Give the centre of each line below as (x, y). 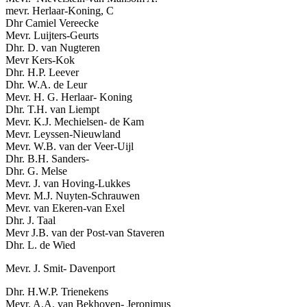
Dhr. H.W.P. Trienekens (57, 291)
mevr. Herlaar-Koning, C (60, 10)
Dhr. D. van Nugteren (53, 47)
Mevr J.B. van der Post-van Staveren (85, 232)
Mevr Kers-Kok (40, 60)
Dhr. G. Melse (36, 171)
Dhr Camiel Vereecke (52, 23)
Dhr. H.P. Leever (42, 72)
